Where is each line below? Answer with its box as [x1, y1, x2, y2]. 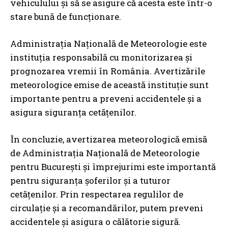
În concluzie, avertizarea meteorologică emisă [10, 133, 207, 145]
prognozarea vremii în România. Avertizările [10, 65, 205, 77]
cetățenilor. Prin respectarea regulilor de [10, 188, 183, 200]
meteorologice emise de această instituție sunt [10, 78, 209, 91]
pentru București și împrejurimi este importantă [10, 160, 216, 173]
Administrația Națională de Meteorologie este [10, 37, 207, 49]
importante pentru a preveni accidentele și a [10, 92, 202, 104]
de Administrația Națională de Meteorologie [10, 147, 199, 159]
